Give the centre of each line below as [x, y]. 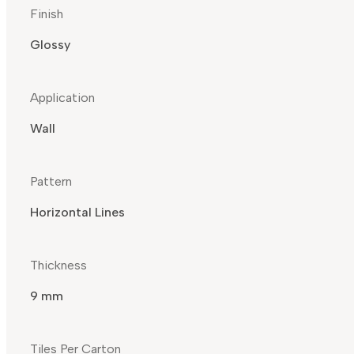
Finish [47, 14]
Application [62, 98]
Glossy [50, 45]
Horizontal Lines [77, 213]
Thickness [58, 265]
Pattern [51, 182]
